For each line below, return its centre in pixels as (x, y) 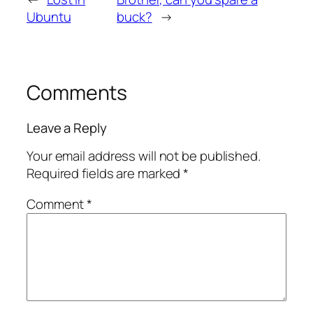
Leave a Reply (67, 128)
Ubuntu (49, 17)
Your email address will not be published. (144, 156)
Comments (77, 93)
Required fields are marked (105, 174)
